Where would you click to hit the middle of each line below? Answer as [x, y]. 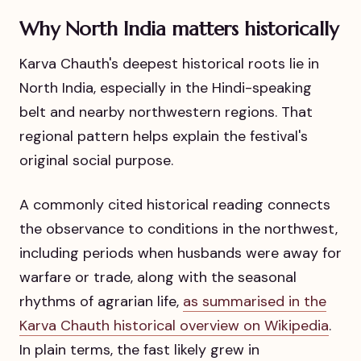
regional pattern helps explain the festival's [164, 137]
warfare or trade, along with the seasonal [158, 278]
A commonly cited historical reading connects [175, 205]
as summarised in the [255, 302]
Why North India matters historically [179, 29]
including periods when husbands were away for [180, 253]
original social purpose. [96, 161]
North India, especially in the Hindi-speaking [166, 88]
